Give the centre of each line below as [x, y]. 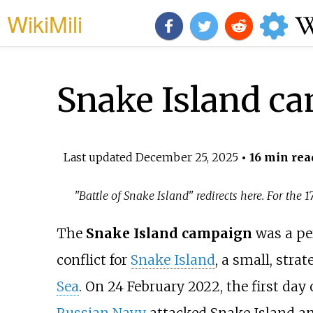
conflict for [93, 260]
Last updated [99, 157]
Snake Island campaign [169, 234]
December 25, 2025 [187, 157]
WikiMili [45, 23]
